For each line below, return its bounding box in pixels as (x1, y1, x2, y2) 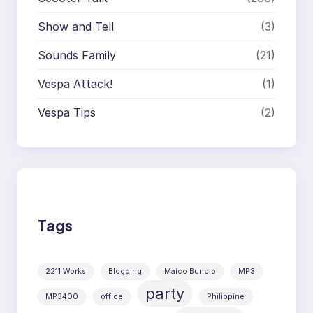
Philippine (207, 291, 245, 301)
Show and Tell (38, 19, 114, 34)
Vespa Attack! (38, 76, 112, 91)
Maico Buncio (164, 266, 216, 276)
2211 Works (45, 266, 86, 276)
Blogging (108, 266, 142, 276)
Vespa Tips (38, 105, 96, 119)
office (101, 291, 123, 301)
